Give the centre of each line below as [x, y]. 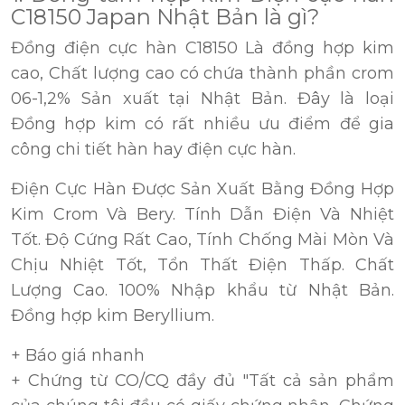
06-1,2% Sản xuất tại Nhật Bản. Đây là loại [202, 99]
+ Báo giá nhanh [78, 356]
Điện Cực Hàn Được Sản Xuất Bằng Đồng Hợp [202, 189]
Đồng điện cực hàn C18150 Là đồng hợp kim [202, 48]
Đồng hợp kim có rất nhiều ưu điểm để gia [202, 124]
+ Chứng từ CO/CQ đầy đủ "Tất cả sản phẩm [202, 381]
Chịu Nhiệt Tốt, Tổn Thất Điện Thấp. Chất [202, 265]
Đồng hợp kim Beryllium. [113, 316]
